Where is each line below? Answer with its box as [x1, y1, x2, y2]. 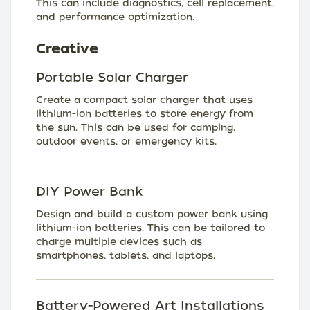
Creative [36, 40, 98, 57]
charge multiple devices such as [36, 236, 202, 247]
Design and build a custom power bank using [36, 208, 268, 219]
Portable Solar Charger [36, 70, 188, 84]
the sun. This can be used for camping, [36, 122, 235, 133]
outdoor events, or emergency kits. [36, 136, 217, 147]
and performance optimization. [36, 11, 194, 22]
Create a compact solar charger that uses [36, 94, 253, 105]
